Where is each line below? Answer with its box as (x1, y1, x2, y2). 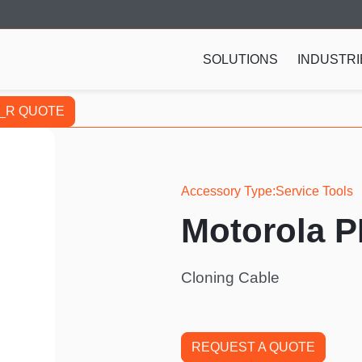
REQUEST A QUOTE (192, 339, 315, 354)
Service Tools (276, 183, 353, 198)
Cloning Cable (181, 268, 280, 286)
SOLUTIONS (203, 52, 278, 66)
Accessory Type (181, 183, 272, 198)
